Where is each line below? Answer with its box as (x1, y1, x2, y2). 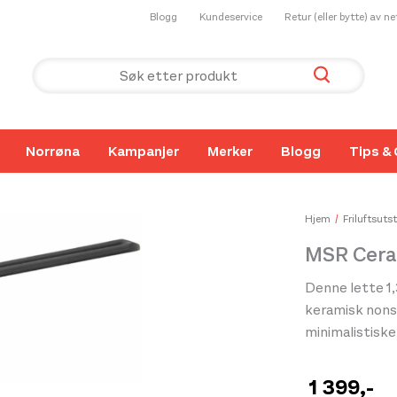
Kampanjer (108, 142, 179, 160)
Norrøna (26, 142, 80, 160)
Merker (207, 142, 253, 160)
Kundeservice (199, 10, 262, 24)
